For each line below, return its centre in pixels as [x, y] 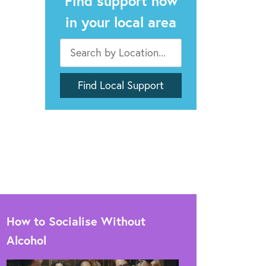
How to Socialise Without [76, 221]
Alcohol [26, 240]
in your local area [121, 22]
